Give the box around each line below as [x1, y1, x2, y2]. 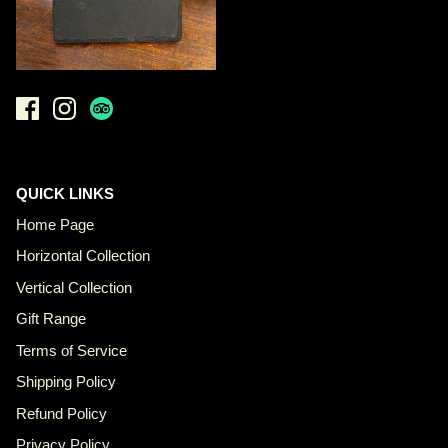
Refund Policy [16, 404, 107, 422]
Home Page [16, 215, 94, 233]
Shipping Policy [16, 373, 116, 391]
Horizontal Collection [16, 247, 150, 265]
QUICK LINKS [16, 184, 114, 202]
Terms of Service [16, 341, 127, 359]
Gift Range [16, 310, 86, 328]
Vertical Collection [16, 278, 132, 296]
